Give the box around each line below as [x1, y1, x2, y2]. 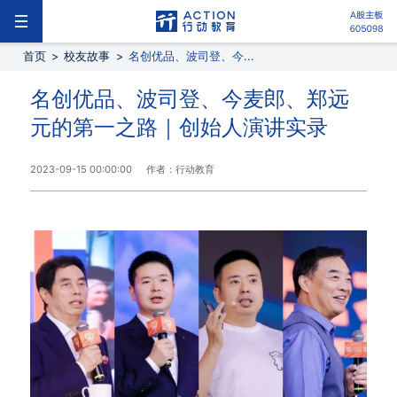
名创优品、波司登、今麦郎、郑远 [29, 86, 349, 112]
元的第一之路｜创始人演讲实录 [29, 114, 328, 140]
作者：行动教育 [145, 163, 214, 175]
